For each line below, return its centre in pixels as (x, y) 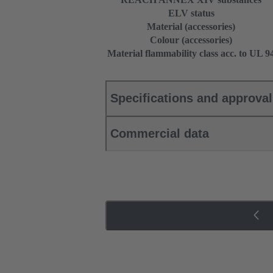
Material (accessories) (191, 27)
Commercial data (160, 134)
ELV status (191, 13)
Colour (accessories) (191, 40)
